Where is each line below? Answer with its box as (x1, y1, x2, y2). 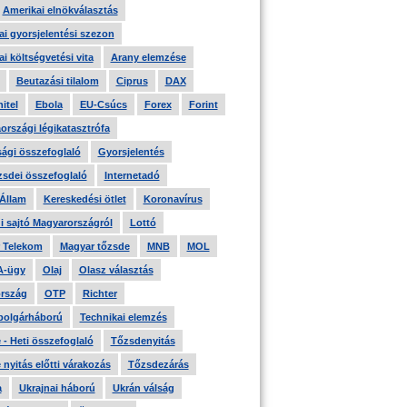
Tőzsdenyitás (110, 335, 175, 346)
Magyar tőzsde (59, 241, 130, 252)
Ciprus (115, 75, 148, 86)
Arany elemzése (110, 52, 186, 63)
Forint (188, 99, 218, 110)
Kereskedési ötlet (43, 194, 126, 204)
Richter (82, 288, 117, 299)
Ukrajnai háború (18, 382, 95, 393)
